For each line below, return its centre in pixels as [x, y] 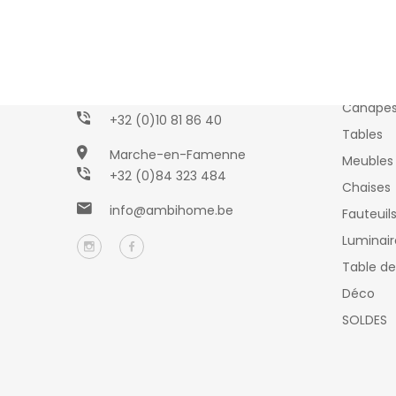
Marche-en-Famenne [178, 155]
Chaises [366, 187]
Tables [362, 134]
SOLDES [365, 320]
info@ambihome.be [171, 210]
